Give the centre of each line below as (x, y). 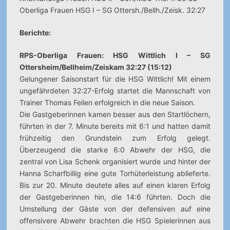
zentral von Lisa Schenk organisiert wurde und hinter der (115, 161)
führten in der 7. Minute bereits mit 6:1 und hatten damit (115, 126)
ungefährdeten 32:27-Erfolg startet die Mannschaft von (115, 91)
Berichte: (35, 33)
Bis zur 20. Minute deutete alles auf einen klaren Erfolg (115, 185)
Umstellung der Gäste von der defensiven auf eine (115, 209)
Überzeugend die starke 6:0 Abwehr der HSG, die (115, 150)
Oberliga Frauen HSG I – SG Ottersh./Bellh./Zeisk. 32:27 (112, 10)
